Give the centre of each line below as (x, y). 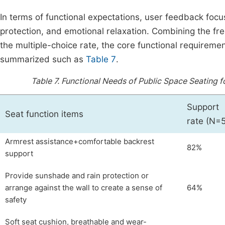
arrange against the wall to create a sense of (84, 188)
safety (16, 200)
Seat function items (44, 114)
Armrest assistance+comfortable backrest (80, 142)
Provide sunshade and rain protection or (77, 176)
